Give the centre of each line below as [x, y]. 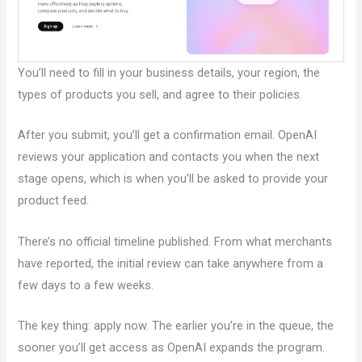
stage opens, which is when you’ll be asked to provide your [173, 179]
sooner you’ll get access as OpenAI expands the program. [172, 347]
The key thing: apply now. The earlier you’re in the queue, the [176, 325]
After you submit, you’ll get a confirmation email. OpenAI [168, 135]
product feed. [54, 201]
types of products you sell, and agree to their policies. [160, 94]
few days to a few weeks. [86, 285]
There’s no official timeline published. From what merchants [175, 241]
